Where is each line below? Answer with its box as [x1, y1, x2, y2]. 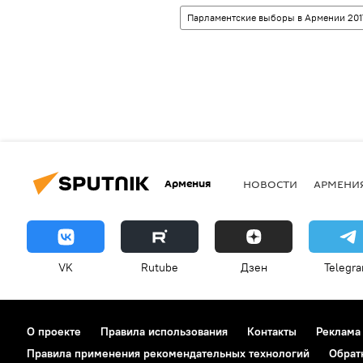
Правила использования [100, 324, 228, 339]
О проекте [27, 324, 81, 339]
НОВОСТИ [243, 176, 297, 191]
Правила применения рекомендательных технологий [27, 346, 310, 361]
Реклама [316, 324, 361, 339]
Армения [164, 175, 211, 191]
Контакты [247, 324, 297, 339]
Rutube [141, 260, 178, 275]
